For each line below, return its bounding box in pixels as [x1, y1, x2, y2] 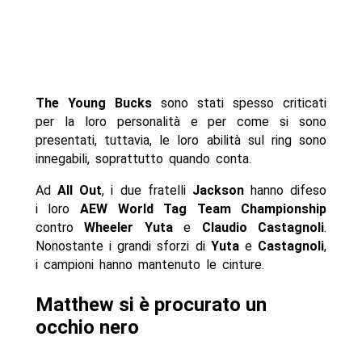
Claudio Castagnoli [201, 220, 325, 236]
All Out [57, 183, 103, 199]
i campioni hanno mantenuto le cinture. [35, 257, 264, 273]
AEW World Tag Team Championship [79, 201, 327, 217]
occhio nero [35, 316, 139, 339]
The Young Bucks [35, 95, 152, 112]
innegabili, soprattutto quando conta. [35, 151, 251, 167]
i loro [35, 201, 80, 217]
